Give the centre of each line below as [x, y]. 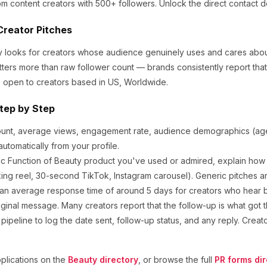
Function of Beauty [45, 161]
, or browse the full [175, 260]
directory [118, 260]
